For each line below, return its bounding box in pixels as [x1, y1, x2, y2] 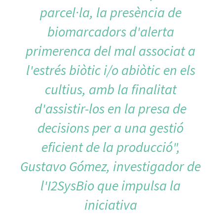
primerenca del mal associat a [26, 41, 195, 60]
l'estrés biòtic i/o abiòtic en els [26, 61, 195, 79]
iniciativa [84, 195, 137, 214]
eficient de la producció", [41, 138, 180, 156]
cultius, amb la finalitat [44, 80, 177, 98]
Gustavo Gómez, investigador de [20, 157, 201, 175]
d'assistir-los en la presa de [35, 99, 186, 117]
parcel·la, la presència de [39, 3, 182, 21]
